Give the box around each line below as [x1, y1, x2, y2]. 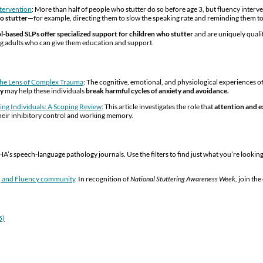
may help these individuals [4, 86, 86, 95]
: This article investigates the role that [102, 102, 214, 111]
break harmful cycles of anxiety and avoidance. [86, 86, 229, 95]
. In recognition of [75, 174, 130, 184]
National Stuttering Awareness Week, [130, 174, 237, 184]
